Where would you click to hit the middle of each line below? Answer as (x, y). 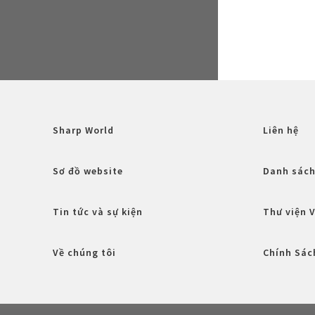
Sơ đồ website (88, 171)
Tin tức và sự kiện (98, 211)
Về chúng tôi (84, 252)
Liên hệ (281, 130)
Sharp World (83, 130)
